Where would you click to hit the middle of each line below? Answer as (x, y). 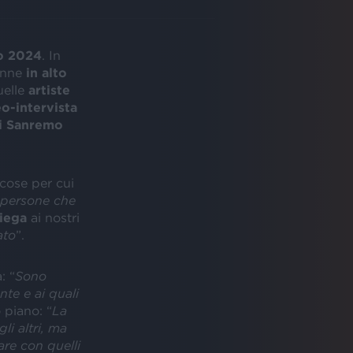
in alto (46, 72)
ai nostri (55, 217)
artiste (49, 89)
